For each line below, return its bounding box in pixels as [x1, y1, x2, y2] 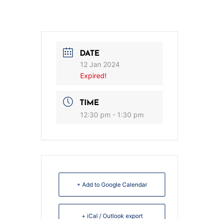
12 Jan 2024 [80, 60, 120, 68]
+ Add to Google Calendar [77, 181, 147, 188]
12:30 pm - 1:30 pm [80, 110, 144, 119]
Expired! [80, 71, 107, 80]
